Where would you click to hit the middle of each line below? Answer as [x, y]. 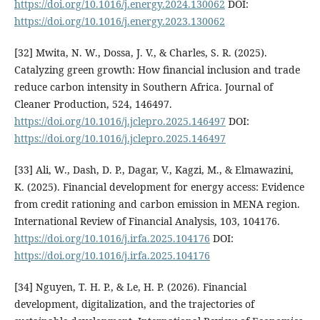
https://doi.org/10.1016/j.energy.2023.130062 [119, 21]
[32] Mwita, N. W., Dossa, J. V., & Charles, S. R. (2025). [140, 52]
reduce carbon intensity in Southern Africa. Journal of [143, 86]
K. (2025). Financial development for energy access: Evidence [159, 186]
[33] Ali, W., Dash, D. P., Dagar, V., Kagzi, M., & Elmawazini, [154, 169]
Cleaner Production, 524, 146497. [93, 104]
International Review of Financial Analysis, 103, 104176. [147, 221]
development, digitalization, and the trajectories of [134, 304]
